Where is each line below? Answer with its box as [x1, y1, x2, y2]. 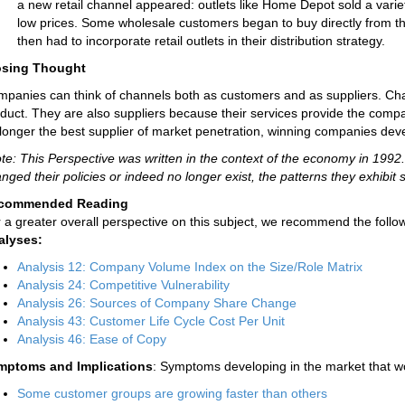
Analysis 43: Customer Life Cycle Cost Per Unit [17, 314, 285, 328]
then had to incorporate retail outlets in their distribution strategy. [17, 33, 385, 48]
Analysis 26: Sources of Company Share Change [17, 296, 297, 310]
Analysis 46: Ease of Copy [17, 332, 166, 346]
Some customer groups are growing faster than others [17, 386, 327, 400]
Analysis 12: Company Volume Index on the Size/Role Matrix [17, 259, 363, 274]
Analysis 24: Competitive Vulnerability [17, 278, 230, 292]
